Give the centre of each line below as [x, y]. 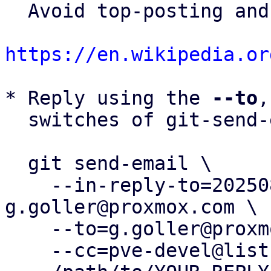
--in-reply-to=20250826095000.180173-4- [28, 185]
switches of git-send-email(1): [16, 120]
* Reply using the [108, 98]
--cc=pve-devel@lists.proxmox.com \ [28, 250]
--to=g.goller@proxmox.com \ [28, 229]
